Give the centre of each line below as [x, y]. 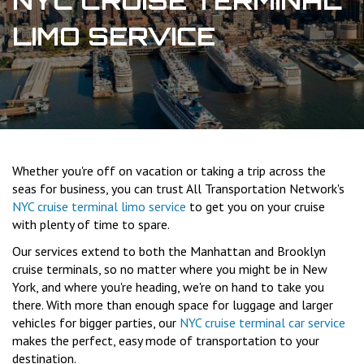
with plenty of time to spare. [92, 225]
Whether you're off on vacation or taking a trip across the [169, 171]
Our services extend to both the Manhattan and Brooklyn [169, 251]
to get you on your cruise [256, 207]
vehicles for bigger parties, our [96, 323]
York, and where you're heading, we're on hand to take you [168, 287]
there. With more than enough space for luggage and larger [173, 305]
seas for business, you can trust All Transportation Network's [178, 189]
